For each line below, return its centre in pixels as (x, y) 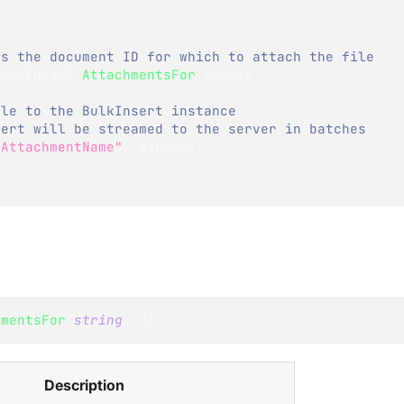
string (98, 319)
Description (84, 385)
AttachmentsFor (139, 74)
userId (228, 74)
